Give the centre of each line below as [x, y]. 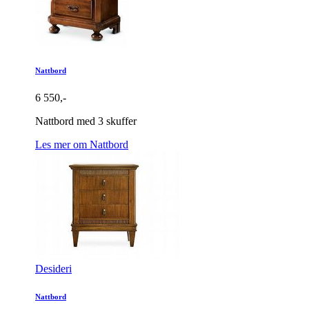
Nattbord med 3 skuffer [86, 121]
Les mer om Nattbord [82, 145]
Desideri [53, 269]
